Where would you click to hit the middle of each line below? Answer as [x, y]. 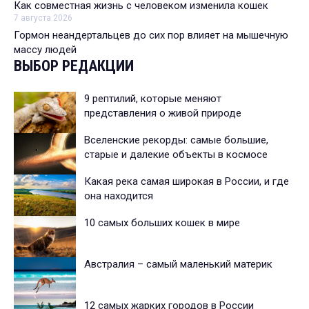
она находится [120, 196]
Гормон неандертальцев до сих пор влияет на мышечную [151, 35]
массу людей [45, 49]
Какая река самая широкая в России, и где [187, 181]
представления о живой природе [163, 113]
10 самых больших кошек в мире [162, 222]
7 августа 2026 [43, 18]
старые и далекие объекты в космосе [176, 154]
